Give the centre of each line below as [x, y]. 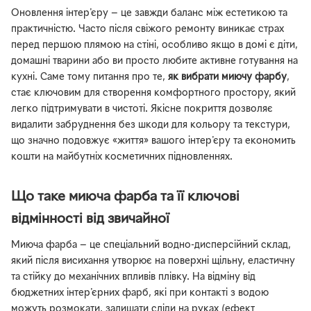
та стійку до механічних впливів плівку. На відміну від [133, 277]
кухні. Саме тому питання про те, [90, 77]
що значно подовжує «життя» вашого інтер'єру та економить [153, 141]
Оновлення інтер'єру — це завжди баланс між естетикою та [149, 13]
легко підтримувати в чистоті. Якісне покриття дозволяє [142, 109]
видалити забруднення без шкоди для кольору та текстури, [151, 125]
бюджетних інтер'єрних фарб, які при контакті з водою [140, 293]
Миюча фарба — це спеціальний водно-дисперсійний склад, [151, 245]
